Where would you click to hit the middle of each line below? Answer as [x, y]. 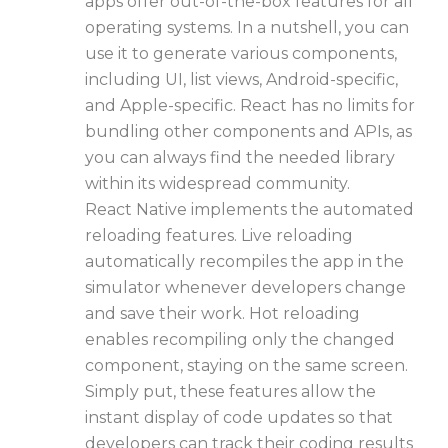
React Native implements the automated [249, 210]
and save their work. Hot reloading [222, 314]
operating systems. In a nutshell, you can [247, 28]
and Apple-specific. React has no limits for [250, 106]
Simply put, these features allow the [230, 392]
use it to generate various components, [241, 54]
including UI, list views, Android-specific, [241, 80]
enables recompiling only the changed [240, 340]
